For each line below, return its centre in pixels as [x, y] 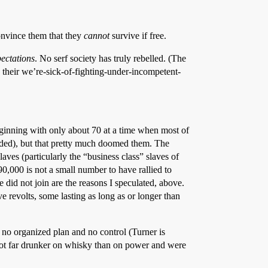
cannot [97, 36]
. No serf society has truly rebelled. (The [110, 58]
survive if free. [138, 36]
